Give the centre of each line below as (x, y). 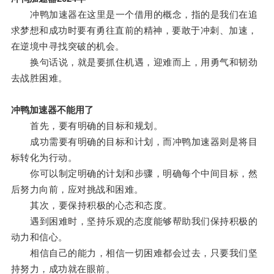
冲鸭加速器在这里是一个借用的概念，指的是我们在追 (134, 15)
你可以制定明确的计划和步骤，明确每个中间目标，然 (134, 174)
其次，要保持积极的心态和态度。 (91, 206)
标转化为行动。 (44, 158)
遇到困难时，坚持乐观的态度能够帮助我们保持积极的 (134, 221)
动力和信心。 (39, 237)
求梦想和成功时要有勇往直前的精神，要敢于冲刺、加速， (134, 31)
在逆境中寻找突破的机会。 (68, 46)
